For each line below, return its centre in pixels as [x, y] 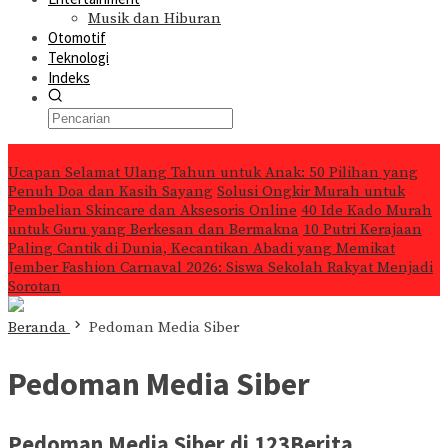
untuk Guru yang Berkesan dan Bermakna [153, 229]
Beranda [37, 327]
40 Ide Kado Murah [366, 210]
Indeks [69, 77]
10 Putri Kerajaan [362, 229]
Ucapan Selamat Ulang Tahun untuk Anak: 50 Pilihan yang [213, 172]
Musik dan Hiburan [154, 18]
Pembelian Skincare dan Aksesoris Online [152, 210]
